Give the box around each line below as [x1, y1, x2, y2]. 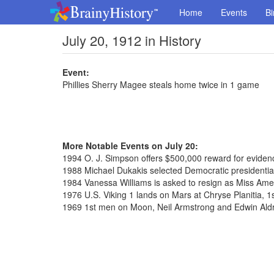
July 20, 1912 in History [62, 31, 201, 50]
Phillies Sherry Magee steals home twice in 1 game [62, 78, 259, 91]
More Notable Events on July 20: [62, 139, 198, 152]
